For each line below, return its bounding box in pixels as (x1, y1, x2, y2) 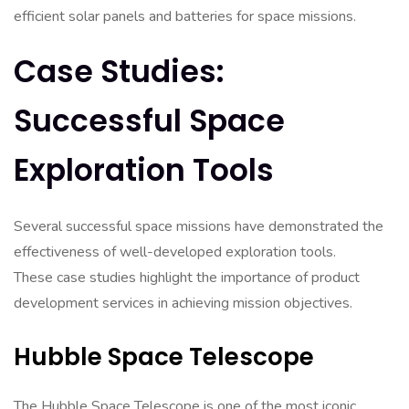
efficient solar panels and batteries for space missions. (14, 6, 356, 26)
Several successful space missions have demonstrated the (14, 216, 383, 236)
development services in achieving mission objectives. (14, 293, 352, 313)
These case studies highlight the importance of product (14, 267, 360, 288)
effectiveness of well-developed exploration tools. (14, 242, 336, 262)
